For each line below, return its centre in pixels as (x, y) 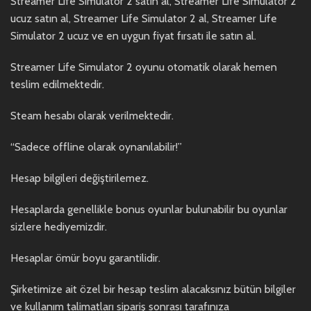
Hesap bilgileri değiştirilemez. (79, 178)
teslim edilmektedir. (57, 85)
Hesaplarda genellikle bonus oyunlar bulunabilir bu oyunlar (149, 210)
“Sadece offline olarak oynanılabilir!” (96, 147)
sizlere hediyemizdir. (59, 227)
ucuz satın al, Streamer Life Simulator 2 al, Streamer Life (144, 19)
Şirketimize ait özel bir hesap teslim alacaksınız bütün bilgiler (153, 289)
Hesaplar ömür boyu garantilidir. (85, 258)
